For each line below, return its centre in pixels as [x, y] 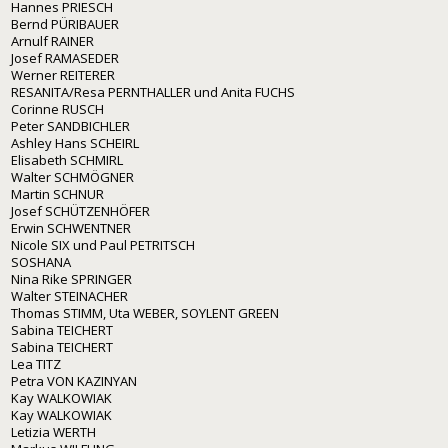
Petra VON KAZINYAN [74, 380]
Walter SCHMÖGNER [72, 176]
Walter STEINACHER [69, 295]
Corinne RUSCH [57, 108]
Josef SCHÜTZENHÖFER [80, 210]
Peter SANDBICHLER [70, 125]
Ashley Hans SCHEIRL [75, 142]
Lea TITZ [36, 363]
